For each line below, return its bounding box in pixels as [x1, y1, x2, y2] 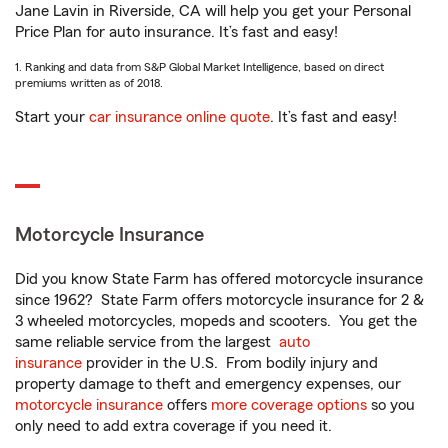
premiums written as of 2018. [15, 77, 163, 89]
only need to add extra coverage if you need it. [15, 418, 336, 434]
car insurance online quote [89, 109, 270, 125]
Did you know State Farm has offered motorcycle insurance [15, 271, 423, 287]
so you [367, 397, 415, 413]
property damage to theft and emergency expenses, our [15, 376, 401, 392]
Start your [15, 109, 89, 125]
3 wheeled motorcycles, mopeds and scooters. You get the [15, 313, 417, 329]
